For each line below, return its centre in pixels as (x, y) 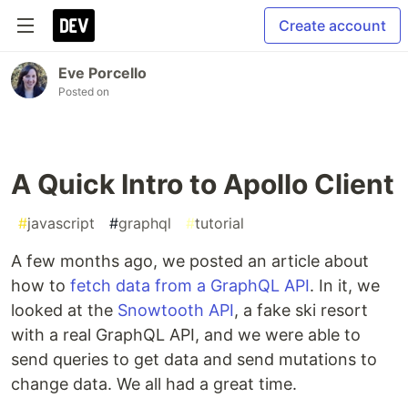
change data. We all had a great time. (154, 384)
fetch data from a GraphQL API (190, 286)
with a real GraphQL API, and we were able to (186, 335)
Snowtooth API (176, 310)
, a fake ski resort (301, 310)
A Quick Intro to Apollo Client (203, 184)
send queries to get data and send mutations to (194, 359)
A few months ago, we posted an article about (190, 261)
